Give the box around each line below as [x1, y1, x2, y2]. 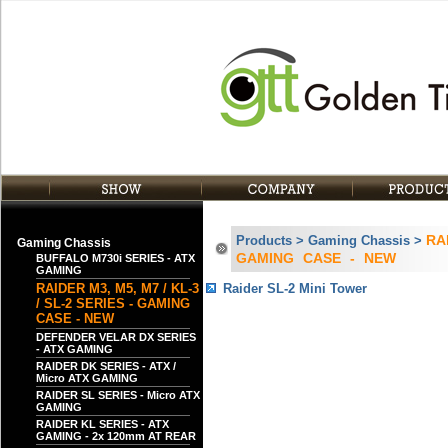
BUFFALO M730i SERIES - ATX [36, 252, 195, 264]
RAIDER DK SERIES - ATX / [36, 360, 176, 372]
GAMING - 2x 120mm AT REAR [36, 430, 196, 442]
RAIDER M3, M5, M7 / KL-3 [36, 281, 199, 296]
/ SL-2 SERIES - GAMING [36, 296, 190, 311]
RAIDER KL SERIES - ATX [36, 418, 169, 430]
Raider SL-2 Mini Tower [223, 281, 367, 296]
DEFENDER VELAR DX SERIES [36, 331, 196, 343]
